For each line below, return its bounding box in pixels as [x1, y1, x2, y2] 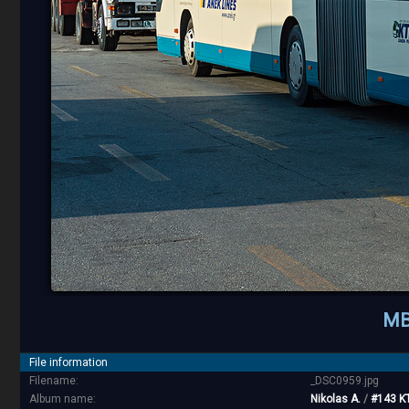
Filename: [29, 374, 79, 388]
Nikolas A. [310, 393, 361, 406]
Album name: [29, 393, 96, 406]
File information [29, 356, 108, 370]
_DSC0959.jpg [310, 374, 379, 388]
